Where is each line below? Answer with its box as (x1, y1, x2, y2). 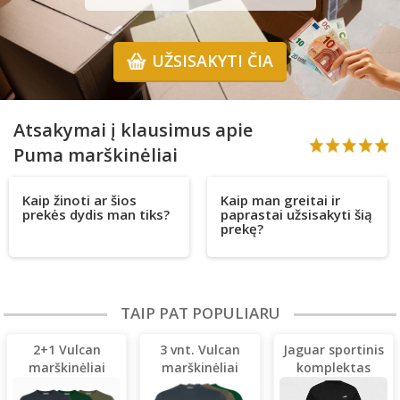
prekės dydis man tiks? (22, 205, 170, 224)
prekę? (221, 220, 264, 238)
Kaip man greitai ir (221, 191, 341, 210)
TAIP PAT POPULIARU (120, 303, 280, 324)
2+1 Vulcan (32, 341, 101, 359)
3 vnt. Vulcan (159, 341, 240, 359)
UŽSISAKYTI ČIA (152, 50, 273, 72)
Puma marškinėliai (13, 143, 178, 168)
